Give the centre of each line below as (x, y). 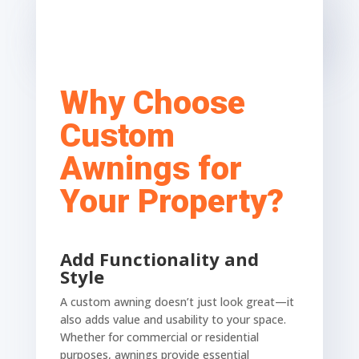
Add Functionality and (159, 259)
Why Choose (152, 103)
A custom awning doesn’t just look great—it (177, 302)
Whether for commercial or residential (159, 337)
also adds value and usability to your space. (173, 320)
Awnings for (151, 169)
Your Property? (171, 202)
